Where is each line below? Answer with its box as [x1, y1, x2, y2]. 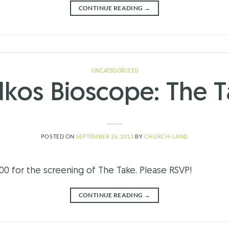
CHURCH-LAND [144, 132, 189, 140]
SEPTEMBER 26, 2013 [76, 132, 134, 140]
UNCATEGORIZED [90, 68, 139, 75]
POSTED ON [40, 132, 76, 140]
